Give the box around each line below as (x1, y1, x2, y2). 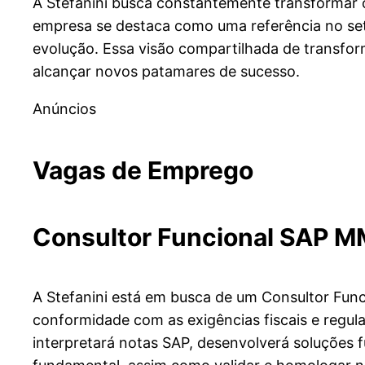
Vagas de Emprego (33, 155, 253, 185)
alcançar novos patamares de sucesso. (33, 62, 300, 80)
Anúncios (33, 99, 96, 117)
